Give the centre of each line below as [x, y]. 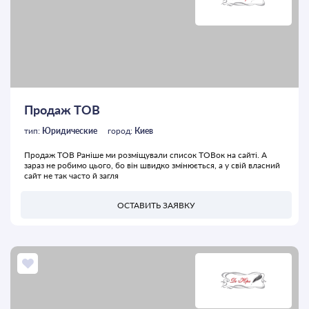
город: [121, 131]
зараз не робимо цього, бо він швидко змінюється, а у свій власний [152, 166]
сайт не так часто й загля [71, 176]
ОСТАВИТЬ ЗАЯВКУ [156, 205]
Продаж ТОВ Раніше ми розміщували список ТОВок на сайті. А [146, 155]
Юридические [70, 131]
